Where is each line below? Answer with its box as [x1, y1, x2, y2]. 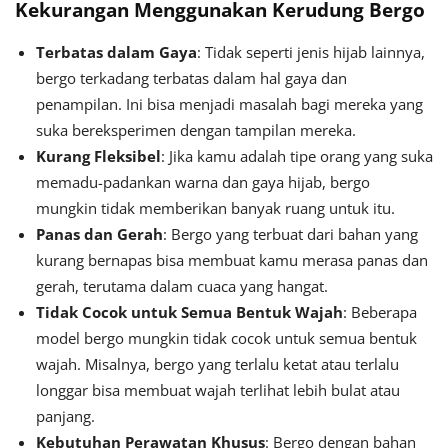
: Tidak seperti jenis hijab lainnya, [197, 42, 425, 63]
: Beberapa [343, 302, 417, 323]
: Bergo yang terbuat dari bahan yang [163, 224, 418, 245]
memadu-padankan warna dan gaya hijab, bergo [36, 172, 370, 193]
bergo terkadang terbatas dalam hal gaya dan [36, 68, 347, 89]
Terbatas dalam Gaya [36, 42, 197, 63]
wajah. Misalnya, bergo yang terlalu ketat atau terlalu [36, 354, 399, 375]
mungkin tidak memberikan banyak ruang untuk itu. [36, 198, 395, 219]
